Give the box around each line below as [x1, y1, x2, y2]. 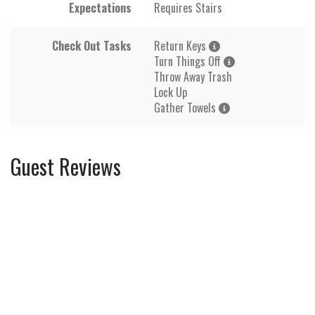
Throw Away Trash [154, 67, 232, 85]
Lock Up [154, 83, 187, 101]
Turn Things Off [154, 52, 224, 70]
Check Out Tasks [52, 37, 131, 54]
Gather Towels [154, 98, 219, 116]
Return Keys [154, 37, 209, 54]
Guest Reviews [11, 150, 121, 182]
